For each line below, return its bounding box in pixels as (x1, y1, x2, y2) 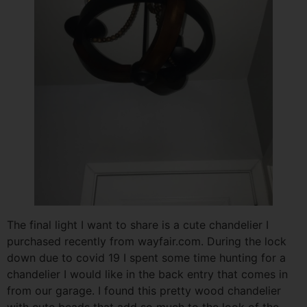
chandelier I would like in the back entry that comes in (7, 267, 288, 282)
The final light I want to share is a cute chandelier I (7, 218, 269, 232)
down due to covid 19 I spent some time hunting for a (7, 251, 286, 265)
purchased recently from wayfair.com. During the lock (7, 234, 286, 249)
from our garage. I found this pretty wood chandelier (7, 284, 281, 298)
